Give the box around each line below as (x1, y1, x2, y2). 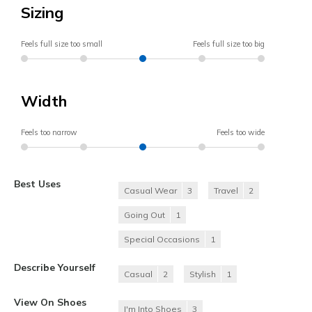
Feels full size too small (21, 39, 102, 49)
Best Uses (14, 178, 61, 190)
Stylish (189, 269, 216, 280)
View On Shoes (14, 296, 86, 309)
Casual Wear (124, 185, 177, 196)
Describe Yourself (14, 261, 95, 274)
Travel (214, 185, 238, 196)
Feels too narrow (21, 127, 77, 138)
